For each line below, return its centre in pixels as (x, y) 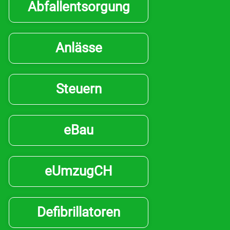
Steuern (79, 89)
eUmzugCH (79, 171)
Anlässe (79, 47)
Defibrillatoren (79, 212)
